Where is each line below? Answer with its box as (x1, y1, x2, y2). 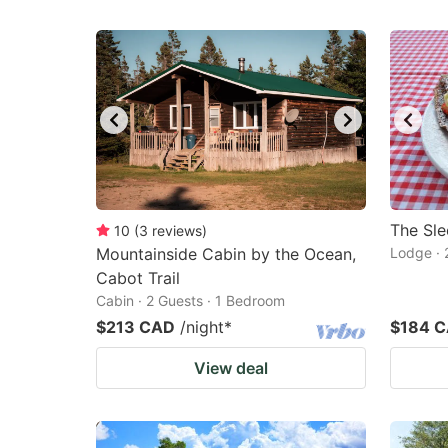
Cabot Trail (96, 268, 180, 288)
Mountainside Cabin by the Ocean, (96, 244, 356, 264)
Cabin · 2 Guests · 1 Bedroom (96, 292, 285, 309)
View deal (194, 358, 268, 378)
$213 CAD (96, 317, 175, 337)
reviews (152, 222, 202, 239)
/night (180, 317, 224, 337)
